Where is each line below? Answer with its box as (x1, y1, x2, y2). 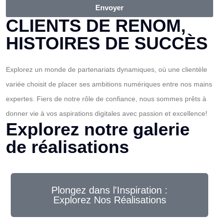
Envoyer (95, 3, 124, 12)
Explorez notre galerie (6, 119, 190, 139)
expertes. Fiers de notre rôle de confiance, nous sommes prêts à (6, 95, 206, 103)
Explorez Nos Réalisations (53, 195, 166, 205)
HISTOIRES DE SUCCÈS (6, 33, 208, 53)
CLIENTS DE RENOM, (6, 16, 186, 36)
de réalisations (6, 137, 129, 157)
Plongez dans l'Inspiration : (51, 185, 168, 196)
